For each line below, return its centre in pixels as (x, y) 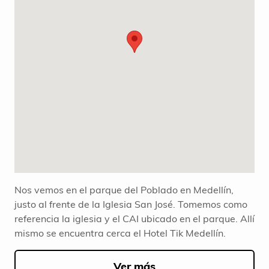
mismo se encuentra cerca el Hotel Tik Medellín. (120, 233)
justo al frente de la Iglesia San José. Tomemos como (131, 204)
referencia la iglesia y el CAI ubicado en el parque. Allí (134, 219)
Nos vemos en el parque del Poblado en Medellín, (124, 190)
